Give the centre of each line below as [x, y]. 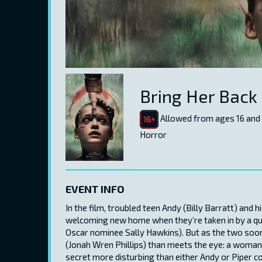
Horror [153, 135]
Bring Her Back [199, 96]
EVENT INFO [95, 189]
